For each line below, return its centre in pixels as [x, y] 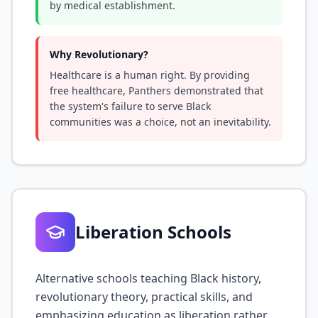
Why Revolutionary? [99, 54]
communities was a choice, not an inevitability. [160, 122]
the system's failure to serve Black [130, 106]
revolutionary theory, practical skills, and [144, 297]
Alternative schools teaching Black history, [148, 278]
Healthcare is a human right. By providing [150, 75]
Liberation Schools [153, 232]
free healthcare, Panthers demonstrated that [157, 91]
